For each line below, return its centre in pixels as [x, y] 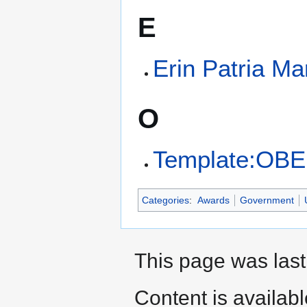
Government [267, 200]
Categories [165, 200]
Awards [213, 200]
